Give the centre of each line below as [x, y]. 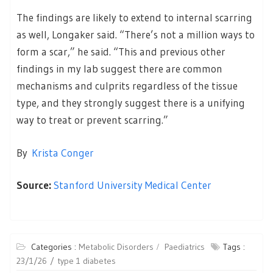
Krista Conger [63, 152]
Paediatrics [185, 246]
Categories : [55, 246]
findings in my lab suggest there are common [119, 69]
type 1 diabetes [87, 261]
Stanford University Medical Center [133, 185]
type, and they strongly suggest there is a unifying [131, 103]
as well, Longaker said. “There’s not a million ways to [136, 35]
